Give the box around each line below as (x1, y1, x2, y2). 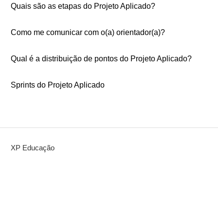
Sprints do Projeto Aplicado (11, 81, 105, 89)
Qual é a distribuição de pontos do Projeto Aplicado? (11, 54, 192, 63)
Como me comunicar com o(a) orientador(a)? (11, 28, 165, 36)
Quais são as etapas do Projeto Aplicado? (11, 2, 156, 10)
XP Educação (11, 144, 55, 152)
